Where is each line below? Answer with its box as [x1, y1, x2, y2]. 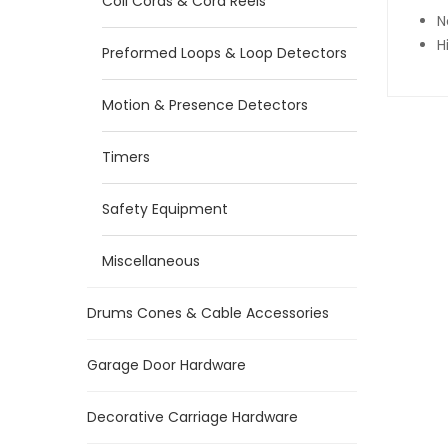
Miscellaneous [102, 251, 200, 271]
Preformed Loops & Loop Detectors [102, 43, 347, 63]
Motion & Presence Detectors [102, 95, 308, 115]
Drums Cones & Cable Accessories [87, 303, 329, 323]
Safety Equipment [102, 199, 228, 219]
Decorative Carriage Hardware [87, 407, 298, 427]
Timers [102, 147, 150, 167]
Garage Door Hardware [87, 355, 246, 375]
